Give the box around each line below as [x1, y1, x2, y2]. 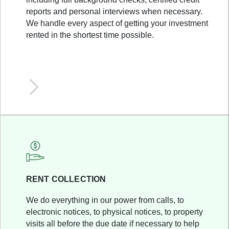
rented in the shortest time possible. [26, 31, 154, 39]
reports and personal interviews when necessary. [26, 7, 202, 16]
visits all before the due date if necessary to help [26, 219, 199, 228]
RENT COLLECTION [26, 175, 106, 184]
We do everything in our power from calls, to [26, 196, 184, 204]
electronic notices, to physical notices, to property [26, 208, 203, 216]
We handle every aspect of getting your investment [26, 19, 208, 28]
